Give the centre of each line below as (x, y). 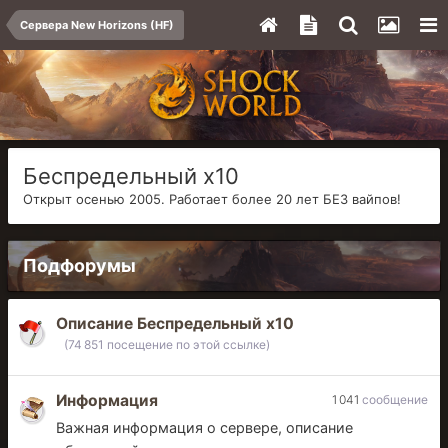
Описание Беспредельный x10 (175, 323)
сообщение (395, 399)
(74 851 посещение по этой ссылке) (167, 344)
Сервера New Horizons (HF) (97, 25)
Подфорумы (79, 265)
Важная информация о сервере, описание (204, 427)
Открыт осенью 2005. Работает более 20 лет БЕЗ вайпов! (212, 199)
